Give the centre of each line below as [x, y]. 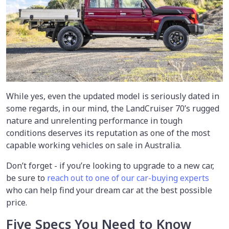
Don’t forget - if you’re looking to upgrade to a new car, [110, 165]
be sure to [27, 178]
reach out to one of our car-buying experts [128, 178]
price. [17, 202]
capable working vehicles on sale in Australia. [94, 145]
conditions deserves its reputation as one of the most [108, 133]
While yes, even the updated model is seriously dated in [113, 96]
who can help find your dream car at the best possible [109, 190]
